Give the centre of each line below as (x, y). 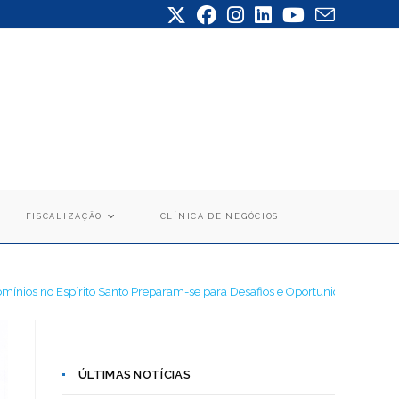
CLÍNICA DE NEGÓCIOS (220, 216)
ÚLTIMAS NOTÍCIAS (134, 374)
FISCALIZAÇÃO (64, 216)
